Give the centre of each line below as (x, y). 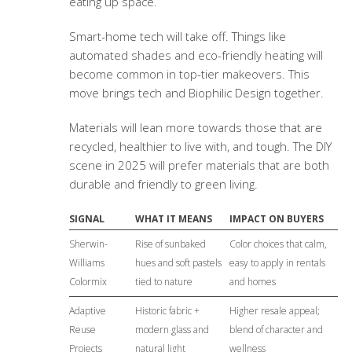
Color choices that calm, (278, 244)
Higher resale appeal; (274, 311)
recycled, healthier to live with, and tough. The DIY (200, 147)
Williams (86, 263)
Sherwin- (88, 244)
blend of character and (276, 330)
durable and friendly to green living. (163, 184)
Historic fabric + (167, 311)
